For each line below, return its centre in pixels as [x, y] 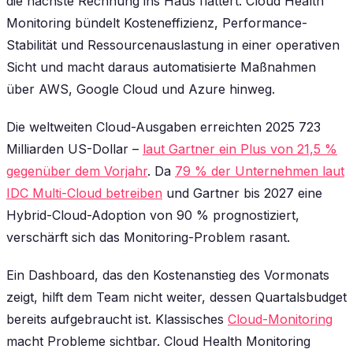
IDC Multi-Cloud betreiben [84, 193]
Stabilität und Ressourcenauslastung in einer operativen [173, 45]
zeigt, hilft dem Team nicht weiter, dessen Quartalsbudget [176, 297]
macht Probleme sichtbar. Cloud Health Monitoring [158, 342]
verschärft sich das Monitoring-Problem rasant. [148, 238]
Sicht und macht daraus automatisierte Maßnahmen [161, 67]
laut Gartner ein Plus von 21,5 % [240, 149]
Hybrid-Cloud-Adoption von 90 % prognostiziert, [153, 216]
